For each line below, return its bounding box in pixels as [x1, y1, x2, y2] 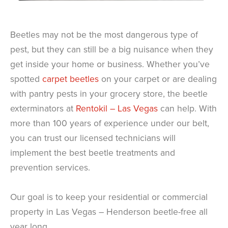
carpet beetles [42, 72, 99, 85]
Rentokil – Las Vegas [76, 101, 158, 115]
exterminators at [10, 101, 76, 115]
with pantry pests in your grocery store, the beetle [10, 87, 208, 100]
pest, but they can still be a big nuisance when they [10, 42, 213, 55]
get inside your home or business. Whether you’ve [10, 57, 210, 70]
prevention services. [10, 160, 90, 174]
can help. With [158, 101, 217, 115]
